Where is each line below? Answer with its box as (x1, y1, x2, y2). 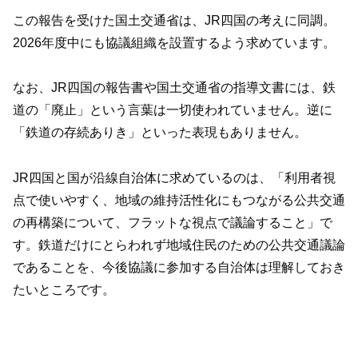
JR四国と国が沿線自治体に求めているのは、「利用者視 (13, 171, 336, 185)
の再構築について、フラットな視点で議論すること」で (13, 216, 332, 230)
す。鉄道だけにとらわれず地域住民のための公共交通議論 (13, 238, 345, 253)
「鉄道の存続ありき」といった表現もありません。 (13, 125, 307, 140)
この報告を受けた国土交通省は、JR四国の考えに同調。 (13, 13, 336, 27)
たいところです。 (13, 283, 115, 297)
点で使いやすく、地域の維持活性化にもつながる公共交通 (13, 193, 345, 208)
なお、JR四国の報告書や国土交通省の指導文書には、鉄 (13, 81, 336, 95)
